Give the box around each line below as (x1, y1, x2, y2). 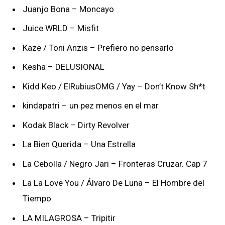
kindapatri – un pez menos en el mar (23, 100, 159, 111)
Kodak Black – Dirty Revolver (23, 120, 130, 130)
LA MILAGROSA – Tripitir (23, 212, 116, 223)
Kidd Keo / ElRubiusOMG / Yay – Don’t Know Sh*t (23, 81, 205, 91)
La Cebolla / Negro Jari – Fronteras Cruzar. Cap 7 (23, 158, 207, 169)
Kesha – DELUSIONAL (23, 62, 104, 72)
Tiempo (23, 193, 51, 204)
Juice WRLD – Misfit (23, 23, 99, 34)
